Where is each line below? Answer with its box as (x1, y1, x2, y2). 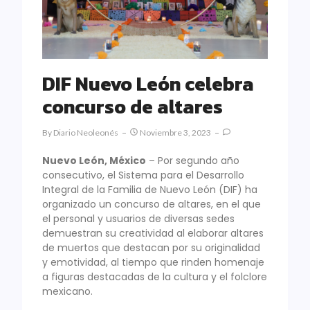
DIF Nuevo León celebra (42, 69, 254, 99)
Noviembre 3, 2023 (140, 127, 211, 138)
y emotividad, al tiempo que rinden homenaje (42, 255, 264, 270)
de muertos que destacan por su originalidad (42, 241, 260, 255)
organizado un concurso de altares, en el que (42, 197, 261, 212)
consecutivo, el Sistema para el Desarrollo (42, 168, 244, 183)
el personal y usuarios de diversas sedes (42, 212, 235, 226)
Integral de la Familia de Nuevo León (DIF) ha (42, 183, 257, 197)
